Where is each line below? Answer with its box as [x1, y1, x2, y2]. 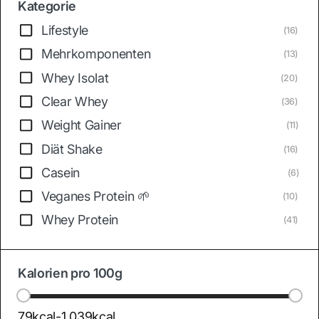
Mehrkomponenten [41, 46, 151, 62]
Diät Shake [41, 141, 103, 157]
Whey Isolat [41, 70, 109, 85]
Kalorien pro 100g [18, 265, 122, 281]
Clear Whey [41, 93, 108, 109]
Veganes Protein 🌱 [41, 189, 150, 204]
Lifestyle [41, 23, 89, 38]
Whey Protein [41, 212, 119, 228]
